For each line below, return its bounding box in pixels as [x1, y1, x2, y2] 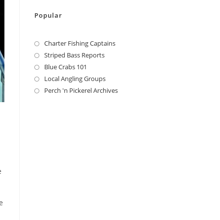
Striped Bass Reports [44, 51, 105, 59]
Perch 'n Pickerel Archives [44, 86, 118, 95]
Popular [34, 11, 62, 20]
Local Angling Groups [44, 74, 106, 83]
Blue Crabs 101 [44, 62, 87, 71]
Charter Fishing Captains [44, 39, 115, 48]
